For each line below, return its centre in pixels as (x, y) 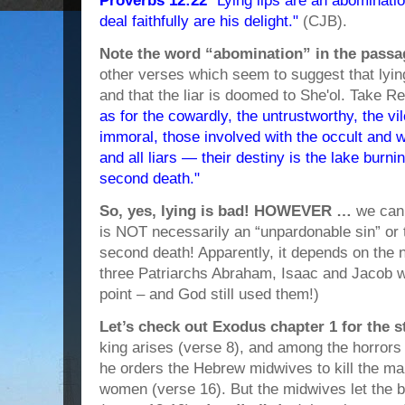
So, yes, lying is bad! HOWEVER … (226, 211)
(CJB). (323, 21)
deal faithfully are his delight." (199, 21)
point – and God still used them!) (209, 294)
